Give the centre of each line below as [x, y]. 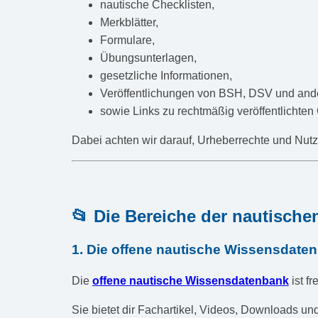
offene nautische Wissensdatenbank [190, 280]
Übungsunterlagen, [148, 58]
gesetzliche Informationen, [166, 76]
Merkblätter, [129, 22]
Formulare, [127, 40]
